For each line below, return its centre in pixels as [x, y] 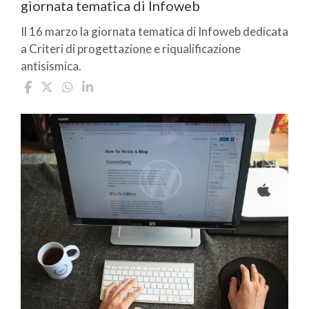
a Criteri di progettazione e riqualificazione [131, 48]
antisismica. [51, 66]
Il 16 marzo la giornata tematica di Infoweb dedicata [154, 31]
